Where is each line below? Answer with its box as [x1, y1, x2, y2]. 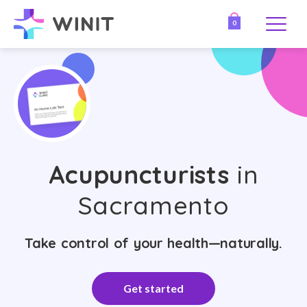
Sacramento [77, 190, 230, 221]
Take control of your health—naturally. [25, 234, 282, 251]
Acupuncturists [48, 159, 230, 190]
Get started [123, 282, 184, 295]
